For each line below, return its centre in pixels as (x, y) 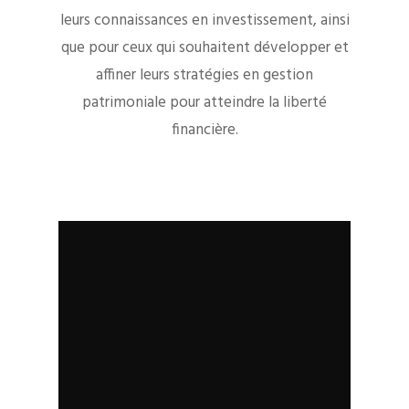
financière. (204, 131)
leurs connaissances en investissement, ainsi (204, 21)
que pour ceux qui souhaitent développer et (204, 48)
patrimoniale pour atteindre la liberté (204, 103)
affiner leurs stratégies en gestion (204, 76)
